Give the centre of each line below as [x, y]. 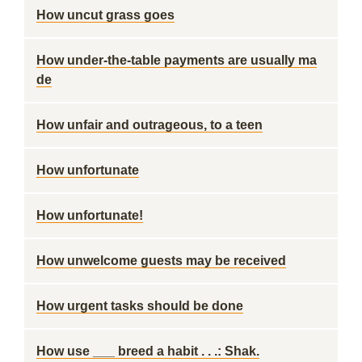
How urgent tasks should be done [140, 306]
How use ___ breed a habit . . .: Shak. [148, 351]
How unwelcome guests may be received [161, 261]
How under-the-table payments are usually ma [177, 60]
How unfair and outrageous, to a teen [149, 125]
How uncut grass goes [105, 15]
